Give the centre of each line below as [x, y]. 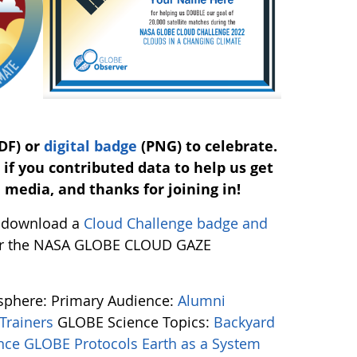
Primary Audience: [115, 301]
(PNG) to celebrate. [207, 146]
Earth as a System [202, 344]
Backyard [245, 322]
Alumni [202, 301]
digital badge [90, 146]
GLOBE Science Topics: [136, 322]
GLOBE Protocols [83, 344]
